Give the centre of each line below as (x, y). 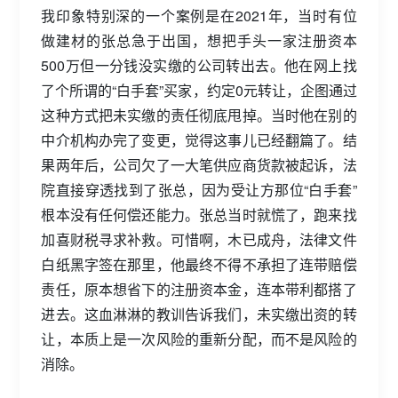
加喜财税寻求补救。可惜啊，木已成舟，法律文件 (199, 239)
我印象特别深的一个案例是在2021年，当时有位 (199, 16)
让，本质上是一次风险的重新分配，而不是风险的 (199, 339)
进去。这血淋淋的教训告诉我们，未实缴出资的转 (199, 314)
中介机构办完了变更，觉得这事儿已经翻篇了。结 (199, 140)
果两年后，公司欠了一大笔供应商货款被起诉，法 (199, 165)
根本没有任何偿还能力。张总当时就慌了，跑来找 (199, 215)
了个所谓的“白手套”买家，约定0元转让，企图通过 (199, 90)
